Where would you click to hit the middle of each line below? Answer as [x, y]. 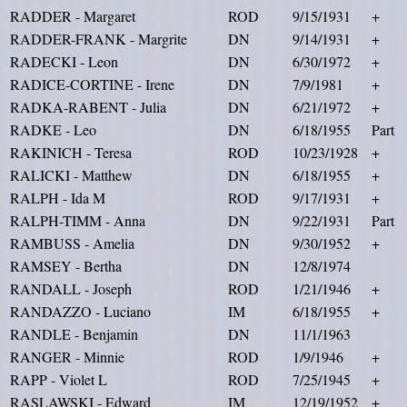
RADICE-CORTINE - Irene [92, 84]
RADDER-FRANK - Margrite [99, 39]
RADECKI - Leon [64, 61]
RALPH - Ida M [58, 198]
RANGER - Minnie [67, 357]
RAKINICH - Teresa [71, 152]
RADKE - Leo [53, 129]
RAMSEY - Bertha [66, 266]
